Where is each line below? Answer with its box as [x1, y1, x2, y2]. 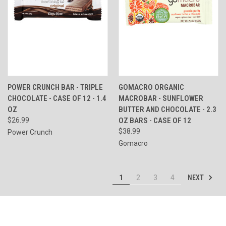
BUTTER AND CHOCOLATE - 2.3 [118, 104, 216, 114]
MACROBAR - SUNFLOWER [118, 93, 203, 103]
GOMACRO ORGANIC [118, 82, 184, 92]
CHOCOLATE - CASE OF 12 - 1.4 [8, 93, 106, 103]
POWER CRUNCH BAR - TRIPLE [8, 82, 103, 92]
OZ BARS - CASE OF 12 [118, 116, 191, 125]
